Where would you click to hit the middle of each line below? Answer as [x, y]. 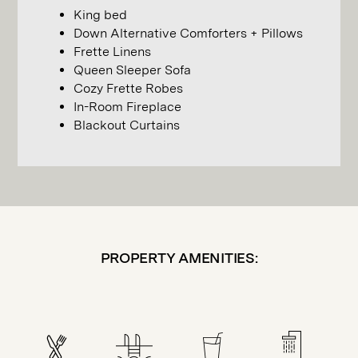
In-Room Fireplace [128, 107]
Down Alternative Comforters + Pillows [189, 33]
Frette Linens [113, 52]
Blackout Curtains [127, 125]
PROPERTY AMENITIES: [179, 258]
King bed [101, 15]
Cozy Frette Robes [129, 88]
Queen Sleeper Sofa [133, 70]
